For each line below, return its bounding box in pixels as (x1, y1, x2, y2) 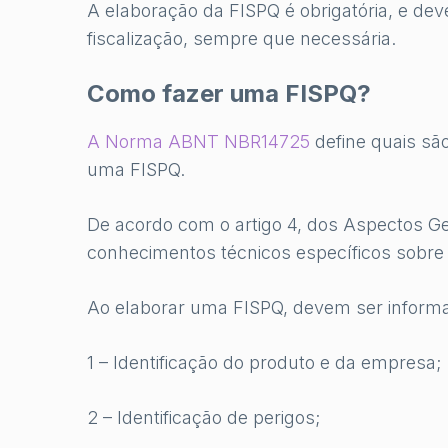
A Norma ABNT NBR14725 (87, 131, 310, 153)
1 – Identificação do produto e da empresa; (87, 352, 441, 374)
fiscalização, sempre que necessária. (87, 28, 396, 50)
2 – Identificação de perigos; (87, 407, 320, 429)
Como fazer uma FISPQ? (87, 79, 371, 109)
